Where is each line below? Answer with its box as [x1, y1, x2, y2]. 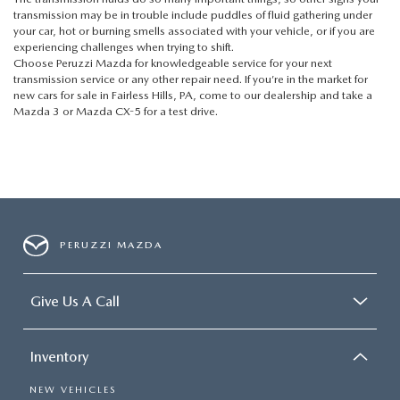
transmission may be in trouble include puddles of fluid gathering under [13, 7, 372, 21]
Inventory [30, 347, 88, 365]
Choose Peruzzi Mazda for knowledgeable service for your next [13, 55, 332, 70]
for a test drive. [141, 104, 218, 118]
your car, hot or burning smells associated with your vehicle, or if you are [13, 23, 375, 37]
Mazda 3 [13, 104, 60, 118]
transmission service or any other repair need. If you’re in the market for [13, 71, 368, 86]
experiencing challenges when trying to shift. [13, 39, 234, 54]
